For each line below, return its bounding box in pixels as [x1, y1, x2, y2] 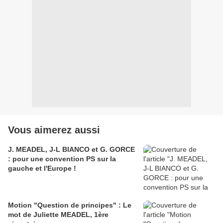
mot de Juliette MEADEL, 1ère [8, 211, 109, 219]
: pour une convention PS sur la [8, 155, 116, 163]
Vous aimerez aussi [8, 124, 100, 136]
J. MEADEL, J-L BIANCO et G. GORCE [8, 145, 135, 154]
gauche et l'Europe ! [8, 164, 76, 173]
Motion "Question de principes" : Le [8, 201, 131, 210]
